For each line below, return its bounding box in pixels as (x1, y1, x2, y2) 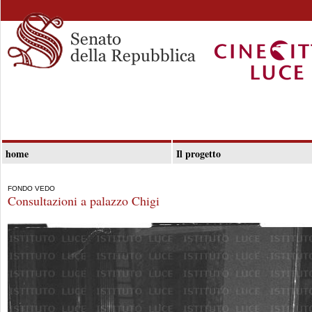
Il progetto (176, 146, 221, 161)
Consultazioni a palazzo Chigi (8, 192, 159, 209)
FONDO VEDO (8, 185, 55, 192)
